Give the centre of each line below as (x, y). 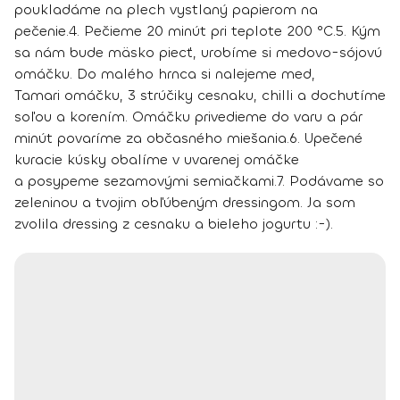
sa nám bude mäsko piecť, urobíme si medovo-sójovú (198, 52)
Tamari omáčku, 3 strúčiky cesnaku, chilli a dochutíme (200, 95)
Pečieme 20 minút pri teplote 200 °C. (208, 30)
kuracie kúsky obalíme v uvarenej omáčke (157, 159)
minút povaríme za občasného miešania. (152, 137)
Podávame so (334, 180)
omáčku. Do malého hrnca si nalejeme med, (165, 73)
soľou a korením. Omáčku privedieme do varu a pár (188, 116)
